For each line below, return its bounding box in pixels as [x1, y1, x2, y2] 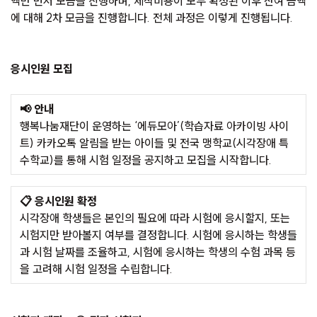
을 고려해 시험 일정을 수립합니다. [20, 262, 173, 277]
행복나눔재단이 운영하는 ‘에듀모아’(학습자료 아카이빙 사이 [20, 119, 289, 134]
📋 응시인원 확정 [20, 194, 97, 209]
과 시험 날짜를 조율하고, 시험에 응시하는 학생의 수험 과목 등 [20, 245, 296, 260]
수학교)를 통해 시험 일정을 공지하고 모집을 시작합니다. [20, 153, 272, 168]
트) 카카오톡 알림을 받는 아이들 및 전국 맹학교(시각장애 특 [20, 136, 289, 151]
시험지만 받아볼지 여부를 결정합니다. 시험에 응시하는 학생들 [20, 228, 297, 243]
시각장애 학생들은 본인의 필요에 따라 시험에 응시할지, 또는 [20, 211, 290, 226]
